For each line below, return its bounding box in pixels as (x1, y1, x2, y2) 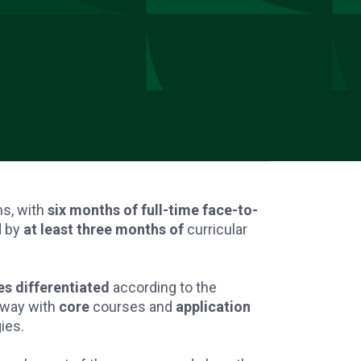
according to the (110, 279, 217, 296)
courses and (89, 298, 176, 315)
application (176, 298, 251, 315)
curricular (184, 221, 247, 238)
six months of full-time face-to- (48, 201, 258, 218)
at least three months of (23, 221, 184, 238)
